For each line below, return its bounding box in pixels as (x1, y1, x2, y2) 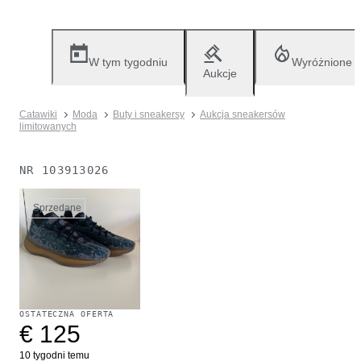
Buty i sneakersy (113, 109, 185, 120)
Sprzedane (33, 202, 81, 214)
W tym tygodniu (89, 56, 168, 68)
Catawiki (19, 109, 57, 120)
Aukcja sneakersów (200, 109, 285, 120)
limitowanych (19, 121, 77, 132)
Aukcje (203, 67, 237, 80)
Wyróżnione (292, 56, 352, 68)
